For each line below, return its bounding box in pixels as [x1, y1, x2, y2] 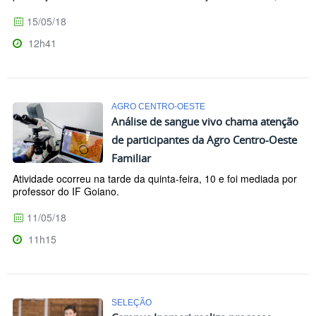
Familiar [111, 151, 151, 166]
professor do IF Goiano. [13, 184, 119, 199]
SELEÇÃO [111, 298, 152, 308]
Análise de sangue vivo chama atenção [111, 114, 298, 129]
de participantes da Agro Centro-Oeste [111, 133, 297, 147]
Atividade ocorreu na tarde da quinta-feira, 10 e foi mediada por [13, 171, 297, 186]
